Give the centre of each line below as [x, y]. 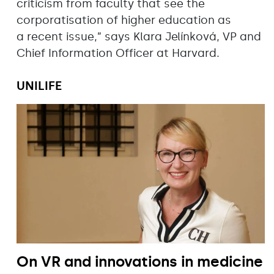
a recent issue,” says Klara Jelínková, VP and [139, 36]
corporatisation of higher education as [124, 20]
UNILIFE [39, 85]
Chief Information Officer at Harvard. [118, 53]
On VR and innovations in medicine [140, 262]
